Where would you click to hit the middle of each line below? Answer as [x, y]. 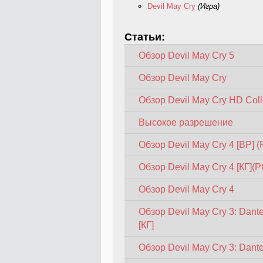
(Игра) [209, 6]
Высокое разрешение [186, 123]
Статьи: [146, 37]
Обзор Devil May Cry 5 [186, 56]
